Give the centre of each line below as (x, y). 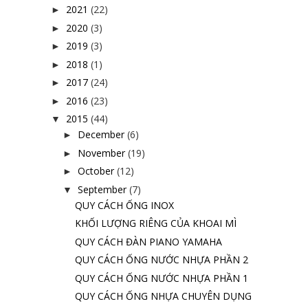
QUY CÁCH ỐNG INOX (124, 205)
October (96, 171)
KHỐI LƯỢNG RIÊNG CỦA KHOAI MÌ (155, 223)
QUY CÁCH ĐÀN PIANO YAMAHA (148, 241)
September (102, 189)
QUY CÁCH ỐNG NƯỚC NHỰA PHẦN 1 (161, 278)
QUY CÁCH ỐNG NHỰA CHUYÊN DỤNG (163, 296)
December (101, 134)
